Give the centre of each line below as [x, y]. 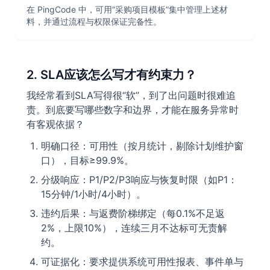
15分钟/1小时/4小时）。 [93, 194]
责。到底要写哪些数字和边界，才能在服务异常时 [133, 110]
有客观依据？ [55, 124]
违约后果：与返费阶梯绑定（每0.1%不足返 [133, 214]
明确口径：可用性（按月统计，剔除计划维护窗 [142, 146]
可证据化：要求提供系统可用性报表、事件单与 [142, 262]
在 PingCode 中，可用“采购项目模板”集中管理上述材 [127, 10]
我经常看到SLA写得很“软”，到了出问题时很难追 [131, 96]
